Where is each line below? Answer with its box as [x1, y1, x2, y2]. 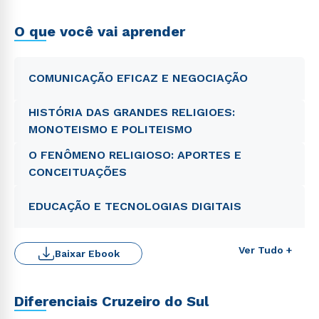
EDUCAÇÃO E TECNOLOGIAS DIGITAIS [28, 199, 241, 213]
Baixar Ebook [54, 248, 120, 259]
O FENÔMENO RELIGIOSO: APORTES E [28, 148, 241, 162]
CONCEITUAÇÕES [28, 165, 127, 179]
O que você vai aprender [14, 23, 185, 40]
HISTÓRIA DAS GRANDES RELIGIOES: [28, 105, 235, 119]
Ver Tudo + [239, 244, 292, 256]
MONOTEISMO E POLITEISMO [28, 122, 192, 136]
